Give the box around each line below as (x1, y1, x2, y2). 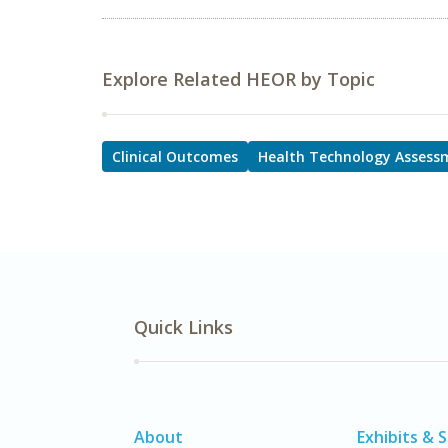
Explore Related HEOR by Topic (102, 67, 375, 91)
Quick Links (134, 315, 233, 339)
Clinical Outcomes (112, 147, 238, 166)
